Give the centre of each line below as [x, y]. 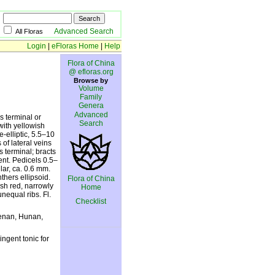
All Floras [35, 31]
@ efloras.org [91, 72]
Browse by [91, 80]
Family [91, 97]
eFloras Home [75, 46]
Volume [91, 88]
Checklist [91, 201]
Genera [91, 106]
